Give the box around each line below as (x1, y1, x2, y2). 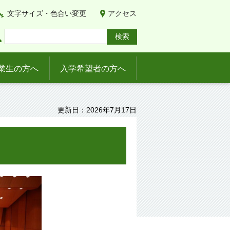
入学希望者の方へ (60, 64, 126, 73)
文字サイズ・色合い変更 (7, 9, 86, 17)
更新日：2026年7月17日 (57, 106, 137, 114)
